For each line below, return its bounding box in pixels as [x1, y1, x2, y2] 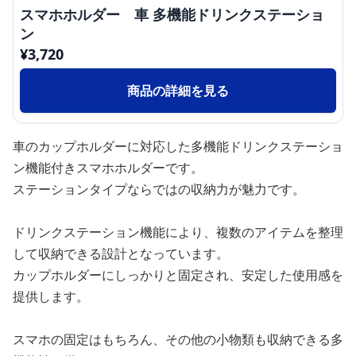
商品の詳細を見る [127, 82, 229, 99]
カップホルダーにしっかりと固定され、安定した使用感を [13, 266, 343, 284]
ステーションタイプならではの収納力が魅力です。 [13, 180, 305, 198]
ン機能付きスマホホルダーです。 [13, 159, 203, 176]
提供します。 [13, 288, 89, 305]
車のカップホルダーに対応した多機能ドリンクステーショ [13, 137, 343, 155]
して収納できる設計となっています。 [13, 245, 229, 262]
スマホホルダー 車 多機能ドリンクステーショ [20, 5, 324, 24]
